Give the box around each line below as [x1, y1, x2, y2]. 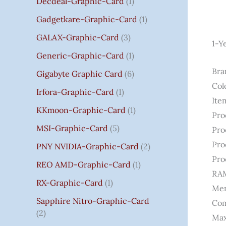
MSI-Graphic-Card [36, 123, 108, 133]
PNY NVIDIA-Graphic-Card [36, 141, 139, 151]
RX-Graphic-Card [36, 177, 103, 188]
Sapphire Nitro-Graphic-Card [36, 195, 149, 206]
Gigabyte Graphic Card [36, 68, 123, 79]
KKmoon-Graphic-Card [36, 104, 126, 115]
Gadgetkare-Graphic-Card [36, 14, 137, 24]
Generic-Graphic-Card [36, 50, 124, 61]
